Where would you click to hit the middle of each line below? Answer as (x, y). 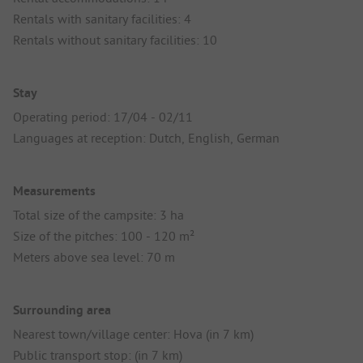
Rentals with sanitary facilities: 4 (102, 18)
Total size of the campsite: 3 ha (98, 215)
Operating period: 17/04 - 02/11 (103, 116)
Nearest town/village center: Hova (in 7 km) (133, 334)
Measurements (54, 191)
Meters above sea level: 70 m (94, 257)
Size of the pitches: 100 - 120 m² (104, 236)
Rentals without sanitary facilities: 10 (115, 39)
